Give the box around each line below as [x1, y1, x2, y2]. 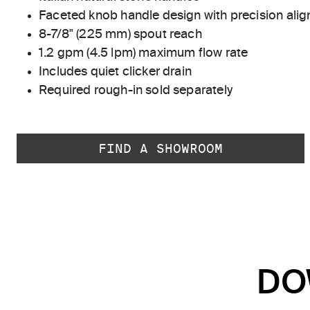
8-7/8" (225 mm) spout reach [39, 28, 202, 42]
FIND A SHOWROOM [98, 141, 223, 156]
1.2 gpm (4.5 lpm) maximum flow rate [39, 47, 248, 60]
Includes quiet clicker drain [39, 66, 192, 79]
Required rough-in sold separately [39, 84, 232, 98]
